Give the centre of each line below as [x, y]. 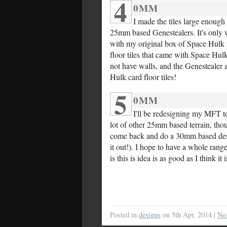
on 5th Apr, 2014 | [189, 214]
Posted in [124, 214]
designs [149, 214]
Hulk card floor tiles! [143, 77]
